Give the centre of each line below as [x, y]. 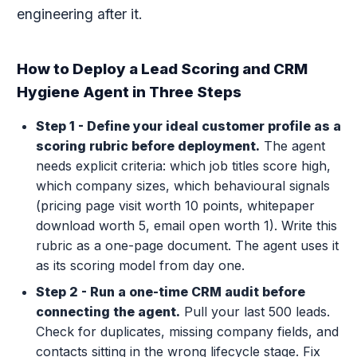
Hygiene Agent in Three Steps [129, 92]
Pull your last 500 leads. [255, 312]
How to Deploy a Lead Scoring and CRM [162, 69]
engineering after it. [79, 14]
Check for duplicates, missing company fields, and [187, 331]
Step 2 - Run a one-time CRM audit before [170, 292]
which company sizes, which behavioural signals [182, 186]
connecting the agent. [108, 312]
